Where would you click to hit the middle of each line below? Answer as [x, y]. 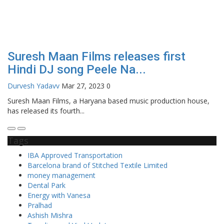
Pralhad [40, 205]
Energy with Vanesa [59, 195]
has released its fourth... [46, 110]
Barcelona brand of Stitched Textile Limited [97, 165]
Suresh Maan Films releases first [96, 56]
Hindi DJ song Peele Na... [77, 69]
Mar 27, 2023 [83, 85]
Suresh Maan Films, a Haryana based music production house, [108, 100]
